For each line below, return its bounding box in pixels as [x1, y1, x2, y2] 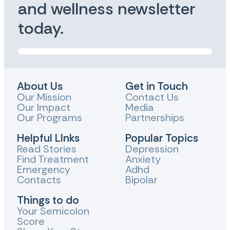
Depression [125, 142, 179, 156]
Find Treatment [17, 152, 89, 166]
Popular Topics [125, 130, 198, 145]
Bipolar [125, 172, 158, 186]
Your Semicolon [17, 204, 89, 218]
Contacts [17, 172, 61, 186]
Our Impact [17, 100, 70, 114]
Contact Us [125, 90, 179, 104]
